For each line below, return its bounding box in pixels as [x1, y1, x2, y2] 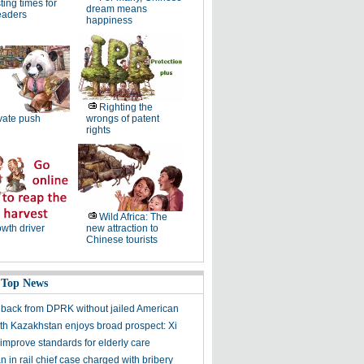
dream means [85, 3, 147, 15]
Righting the [98, 102, 153, 113]
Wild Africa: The [98, 211, 167, 223]
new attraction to [85, 223, 158, 234]
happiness [85, 15, 132, 26]
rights [85, 124, 110, 136]
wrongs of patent [85, 113, 159, 124]
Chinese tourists [85, 234, 158, 245]
